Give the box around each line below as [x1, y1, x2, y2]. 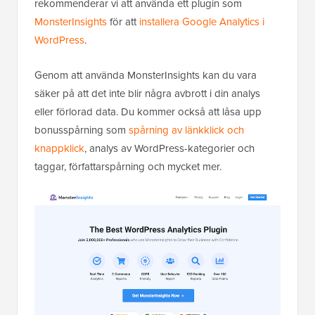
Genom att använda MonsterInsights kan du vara [34, 67, 257, 83]
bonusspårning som [34, 122, 129, 138]
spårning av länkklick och [129, 122, 244, 138]
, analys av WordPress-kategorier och [84, 140, 255, 156]
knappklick [34, 140, 84, 156]
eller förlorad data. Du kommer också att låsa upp [34, 103, 262, 120]
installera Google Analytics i [139, 13, 264, 30]
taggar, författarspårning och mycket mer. [34, 158, 221, 174]
